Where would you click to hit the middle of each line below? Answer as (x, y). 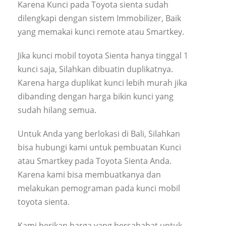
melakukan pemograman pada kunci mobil (99, 188)
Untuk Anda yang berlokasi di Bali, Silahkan (99, 133)
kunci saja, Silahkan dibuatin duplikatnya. (95, 69)
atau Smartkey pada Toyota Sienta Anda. (95, 161)
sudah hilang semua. (57, 110)
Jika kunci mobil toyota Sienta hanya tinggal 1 (103, 55)
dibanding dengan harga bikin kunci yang (96, 96)
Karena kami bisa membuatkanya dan (89, 174)
